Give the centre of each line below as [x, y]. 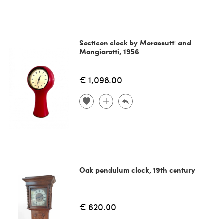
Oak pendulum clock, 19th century [137, 170]
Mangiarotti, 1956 [109, 52]
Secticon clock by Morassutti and [135, 43]
